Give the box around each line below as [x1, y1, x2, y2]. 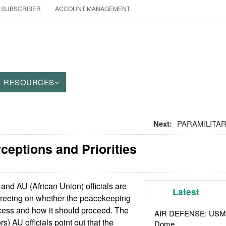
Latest [173, 186, 200, 198]
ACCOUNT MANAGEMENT [54, 4, 130, 13]
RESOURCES [4, 77, 54, 87]
